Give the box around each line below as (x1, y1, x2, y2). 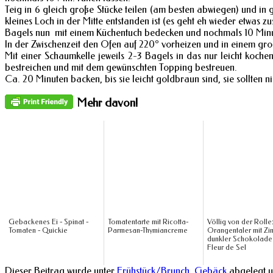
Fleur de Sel (207, 243, 246, 252)
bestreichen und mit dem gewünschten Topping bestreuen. (5, 61, 237, 73)
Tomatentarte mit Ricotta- (108, 218, 188, 227)
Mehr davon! (77, 96, 138, 110)
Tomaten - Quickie (9, 226, 68, 235)
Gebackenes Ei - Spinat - (9, 218, 88, 227)
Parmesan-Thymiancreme (108, 226, 188, 235)
